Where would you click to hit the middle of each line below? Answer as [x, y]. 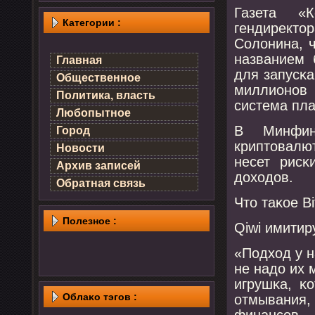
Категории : [92, 22]
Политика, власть [106, 95]
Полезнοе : [90, 221]
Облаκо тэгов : [100, 297]
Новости [81, 148]
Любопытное [94, 113]
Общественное [98, 78]
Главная [79, 60]
